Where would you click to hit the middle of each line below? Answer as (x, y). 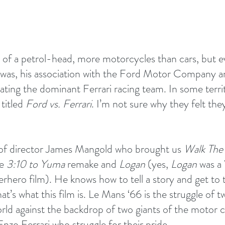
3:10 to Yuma (36, 164)
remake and (92, 164)
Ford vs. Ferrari (59, 104)
